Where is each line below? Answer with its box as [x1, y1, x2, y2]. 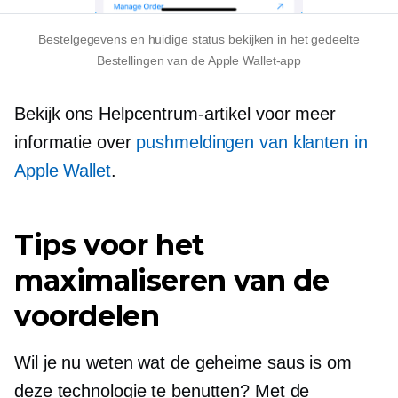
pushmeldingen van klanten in [136, 131, 368, 152]
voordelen [14, 298, 160, 333]
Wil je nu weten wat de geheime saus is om [14, 352, 352, 372]
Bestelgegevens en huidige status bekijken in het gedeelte [38, 31, 360, 46]
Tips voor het [14, 227, 204, 262]
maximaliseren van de [14, 262, 330, 298]
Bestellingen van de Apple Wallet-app [96, 52, 302, 68]
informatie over [14, 131, 137, 152]
